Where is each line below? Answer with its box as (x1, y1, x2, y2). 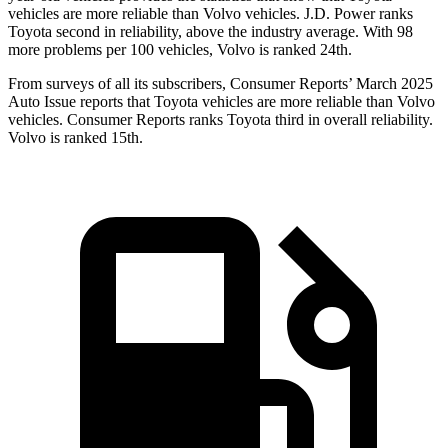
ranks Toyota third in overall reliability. (185, 111, 433, 129)
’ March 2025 (348, 75, 433, 93)
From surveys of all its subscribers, (8, 75, 230, 93)
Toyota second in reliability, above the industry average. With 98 (8, 23, 413, 41)
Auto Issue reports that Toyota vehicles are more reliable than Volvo (8, 93, 435, 111)
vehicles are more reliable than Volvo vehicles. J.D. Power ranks (8, 5, 413, 23)
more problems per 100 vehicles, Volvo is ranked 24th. (8, 41, 352, 59)
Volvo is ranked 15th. (8, 129, 143, 147)
